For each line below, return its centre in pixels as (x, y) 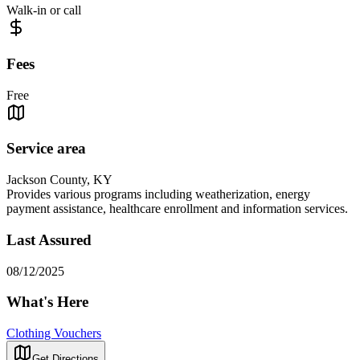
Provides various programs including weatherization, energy (158, 194)
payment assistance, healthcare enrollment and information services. (177, 209)
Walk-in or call (44, 10)
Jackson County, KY (59, 180)
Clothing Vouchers (54, 333)
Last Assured (49, 239)
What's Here (47, 302)
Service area (46, 149)
